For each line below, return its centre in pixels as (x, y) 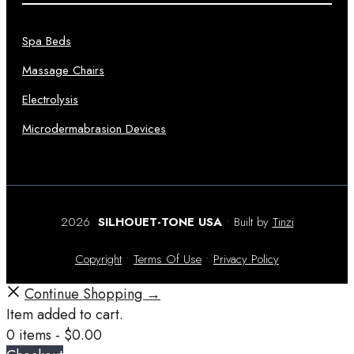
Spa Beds (47, 41)
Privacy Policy (246, 260)
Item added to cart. (65, 315)
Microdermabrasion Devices (94, 129)
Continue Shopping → (92, 294)
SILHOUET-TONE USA (158, 222)
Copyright (98, 260)
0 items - (35, 335)
